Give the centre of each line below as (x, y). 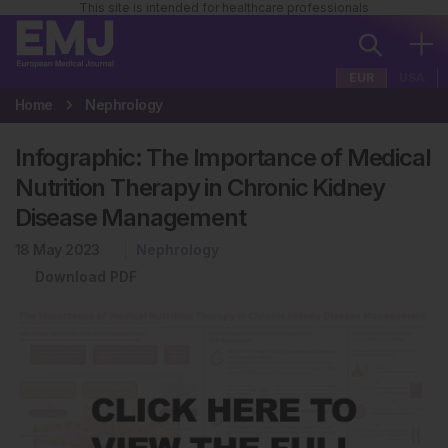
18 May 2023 (57, 249)
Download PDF (86, 276)
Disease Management (130, 217)
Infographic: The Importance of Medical (223, 157)
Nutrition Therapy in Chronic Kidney (200, 187)
